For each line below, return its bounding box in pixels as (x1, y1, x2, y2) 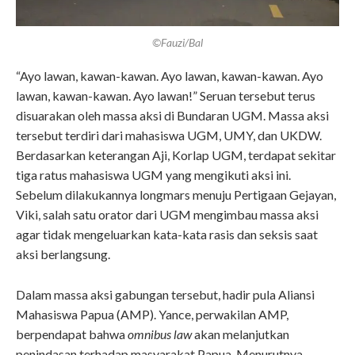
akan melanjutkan (192, 326, 289, 342)
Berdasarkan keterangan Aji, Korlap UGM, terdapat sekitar (16, 147, 336, 163)
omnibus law (128, 326, 192, 342)
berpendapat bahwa (16, 326, 128, 342)
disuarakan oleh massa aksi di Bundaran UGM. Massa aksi (16, 108, 329, 124)
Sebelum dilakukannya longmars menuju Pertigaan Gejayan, (16, 187, 336, 203)
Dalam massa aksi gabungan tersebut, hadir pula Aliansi (16, 287, 315, 303)
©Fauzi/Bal (152, 36, 203, 50)
